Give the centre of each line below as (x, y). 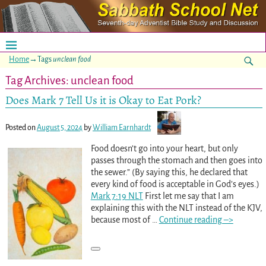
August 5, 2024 (59, 127)
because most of (121, 219)
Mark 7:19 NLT (117, 196)
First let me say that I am (188, 196)
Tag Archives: (38, 80)
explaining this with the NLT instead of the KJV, (176, 208)
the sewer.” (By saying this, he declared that (169, 172)
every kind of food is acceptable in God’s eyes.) (175, 184)
